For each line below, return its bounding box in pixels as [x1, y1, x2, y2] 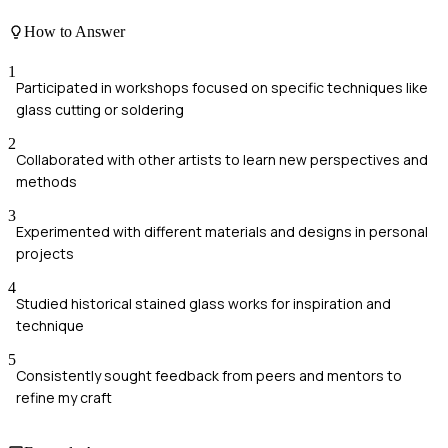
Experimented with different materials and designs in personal [16, 221, 428, 241]
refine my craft [16, 387, 112, 407]
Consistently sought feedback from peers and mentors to [16, 365, 402, 385]
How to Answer [24, 23, 125, 41]
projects [16, 243, 74, 263]
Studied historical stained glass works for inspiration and [16, 293, 391, 313]
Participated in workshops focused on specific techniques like [16, 77, 428, 97]
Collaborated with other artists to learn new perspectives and [16, 149, 428, 169]
